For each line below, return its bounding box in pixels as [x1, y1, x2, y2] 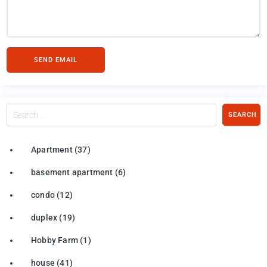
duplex [31, 212, 58, 222]
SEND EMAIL [34, 55, 77, 64]
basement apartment [31, 167, 113, 177]
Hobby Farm [31, 235, 78, 245]
